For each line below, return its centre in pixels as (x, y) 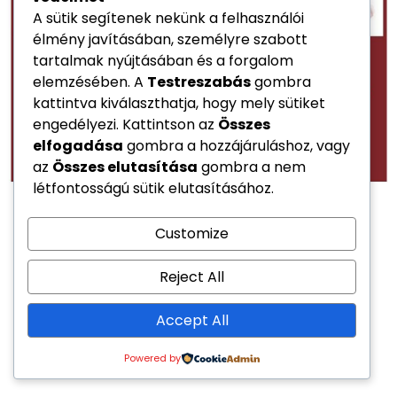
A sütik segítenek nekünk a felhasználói (168, 19)
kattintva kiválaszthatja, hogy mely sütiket (179, 104)
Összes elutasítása (125, 167)
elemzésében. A (90, 82)
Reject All (192, 276)
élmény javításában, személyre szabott (170, 40)
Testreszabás (199, 82)
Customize (192, 234)
